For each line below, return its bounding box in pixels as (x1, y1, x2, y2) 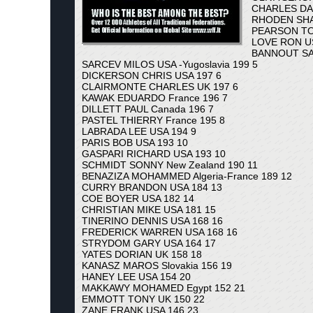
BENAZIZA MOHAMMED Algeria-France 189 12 (82, 170, 292, 182)
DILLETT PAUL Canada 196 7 (82, 103, 214, 115)
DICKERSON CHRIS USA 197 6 (82, 70, 221, 81)
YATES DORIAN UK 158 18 (82, 249, 202, 260)
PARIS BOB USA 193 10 (82, 137, 188, 148)
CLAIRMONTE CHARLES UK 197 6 (82, 81, 238, 92)
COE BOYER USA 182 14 (82, 193, 194, 204)
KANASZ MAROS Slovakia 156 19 (82, 260, 232, 271)
